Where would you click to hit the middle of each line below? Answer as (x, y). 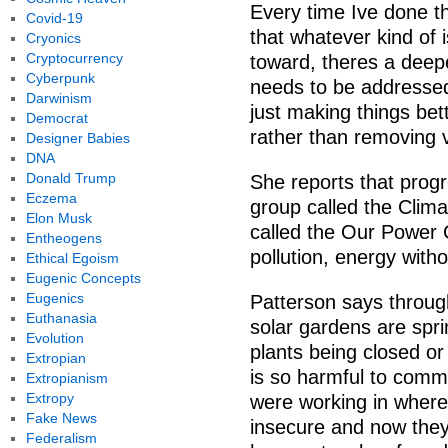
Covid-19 (54, 18)
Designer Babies (77, 138)
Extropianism (66, 378)
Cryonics (53, 38)
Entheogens (63, 238)
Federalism (61, 438)
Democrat (56, 118)
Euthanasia (61, 318)
